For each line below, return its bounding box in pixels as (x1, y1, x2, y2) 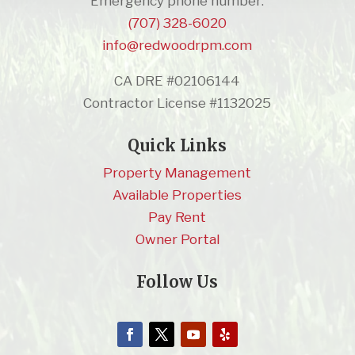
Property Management (103, 164, 252, 181)
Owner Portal (135, 231, 219, 247)
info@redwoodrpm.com (102, 36, 253, 53)
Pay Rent (148, 208, 207, 225)
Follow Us (136, 271, 219, 292)
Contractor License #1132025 (83, 94, 272, 111)
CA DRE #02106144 (114, 72, 241, 89)
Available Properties (113, 186, 242, 203)
